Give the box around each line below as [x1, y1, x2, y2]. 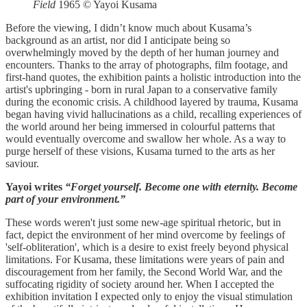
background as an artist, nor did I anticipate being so [5, 34, 230, 46]
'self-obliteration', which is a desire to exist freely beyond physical [5, 241, 288, 253]
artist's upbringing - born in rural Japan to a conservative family [5, 83, 278, 95]
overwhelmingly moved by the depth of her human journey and [5, 46, 279, 58]
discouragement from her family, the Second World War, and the [5, 265, 282, 278]
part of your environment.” [5, 193, 125, 205]
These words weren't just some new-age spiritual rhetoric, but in [5, 216, 281, 228]
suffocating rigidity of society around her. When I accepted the [5, 278, 274, 290]
